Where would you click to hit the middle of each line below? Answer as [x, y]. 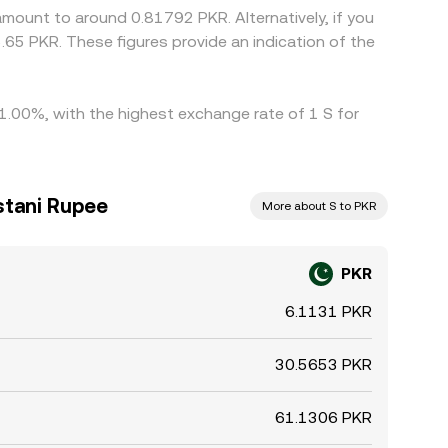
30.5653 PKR [323, 364]
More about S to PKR [319, 206]
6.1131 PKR [328, 311]
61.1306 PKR [323, 417]
